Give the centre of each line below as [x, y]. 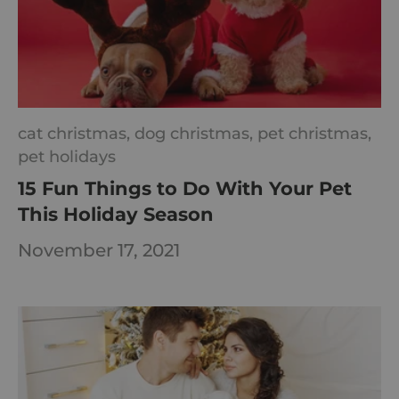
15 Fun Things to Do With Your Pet [185, 189]
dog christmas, [196, 134]
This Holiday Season [116, 215]
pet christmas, [314, 134]
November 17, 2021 [99, 250]
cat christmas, [76, 134]
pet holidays [67, 157]
